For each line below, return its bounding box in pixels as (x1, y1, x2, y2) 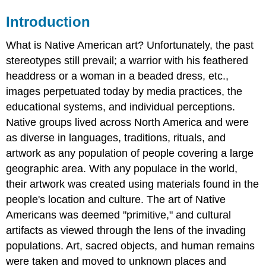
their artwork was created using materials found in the (6, 178, 259, 191)
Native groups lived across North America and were (6, 116, 249, 129)
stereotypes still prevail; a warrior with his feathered (6, 55, 249, 67)
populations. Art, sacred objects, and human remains (6, 240, 255, 252)
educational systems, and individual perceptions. (6, 101, 236, 113)
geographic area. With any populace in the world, (6, 163, 238, 175)
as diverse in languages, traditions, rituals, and (6, 132, 226, 144)
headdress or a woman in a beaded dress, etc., (6, 70, 229, 83)
